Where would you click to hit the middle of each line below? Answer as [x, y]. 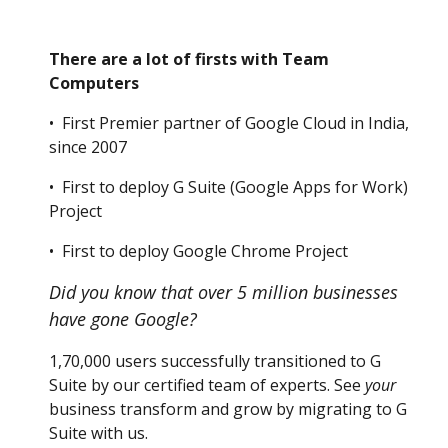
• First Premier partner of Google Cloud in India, [229, 123]
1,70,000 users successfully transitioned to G [215, 361]
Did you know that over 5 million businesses [224, 292]
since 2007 [88, 147]
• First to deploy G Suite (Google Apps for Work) [229, 187]
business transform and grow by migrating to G [228, 409]
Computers [94, 83]
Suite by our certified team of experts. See [205, 385]
